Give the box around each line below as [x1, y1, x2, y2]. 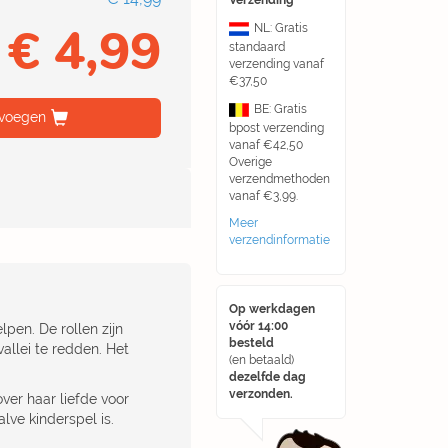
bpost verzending [229, 121, 324, 135]
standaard [229, 40, 285, 54]
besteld [229, 336, 274, 350]
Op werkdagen [229, 302, 315, 316]
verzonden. [229, 387, 293, 401]
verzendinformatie [229, 233, 330, 247]
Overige [229, 155, 272, 169]
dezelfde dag [229, 370, 306, 384]
